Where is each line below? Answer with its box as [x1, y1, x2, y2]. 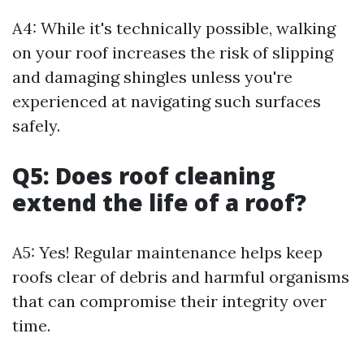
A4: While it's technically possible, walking [12, 18, 336, 39]
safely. [12, 115, 60, 136]
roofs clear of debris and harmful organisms [12, 266, 349, 288]
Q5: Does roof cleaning [12, 160, 275, 192]
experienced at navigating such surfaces [12, 91, 321, 112]
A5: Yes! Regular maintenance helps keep [12, 242, 323, 263]
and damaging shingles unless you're [12, 67, 292, 88]
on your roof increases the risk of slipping [12, 42, 333, 63]
